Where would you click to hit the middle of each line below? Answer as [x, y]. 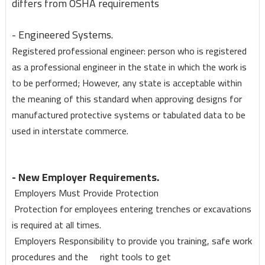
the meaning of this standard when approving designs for [127, 99]
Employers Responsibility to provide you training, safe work [132, 241]
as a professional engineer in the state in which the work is [129, 67]
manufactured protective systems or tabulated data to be [128, 115]
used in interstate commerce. [70, 131]
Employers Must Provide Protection [85, 193]
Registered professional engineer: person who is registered [129, 51]
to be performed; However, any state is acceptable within [127, 83]
